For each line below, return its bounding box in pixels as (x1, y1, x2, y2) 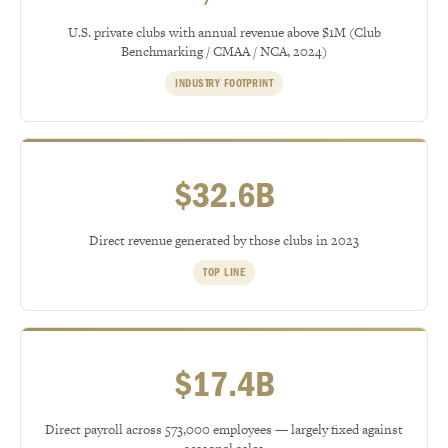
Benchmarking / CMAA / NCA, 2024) (120, 41, 328, 61)
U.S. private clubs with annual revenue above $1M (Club (67, 22, 381, 42)
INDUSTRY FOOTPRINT (175, 76, 273, 90)
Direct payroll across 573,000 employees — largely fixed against (45, 419, 403, 439)
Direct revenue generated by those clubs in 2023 (89, 230, 359, 250)
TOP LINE (203, 265, 245, 279)
